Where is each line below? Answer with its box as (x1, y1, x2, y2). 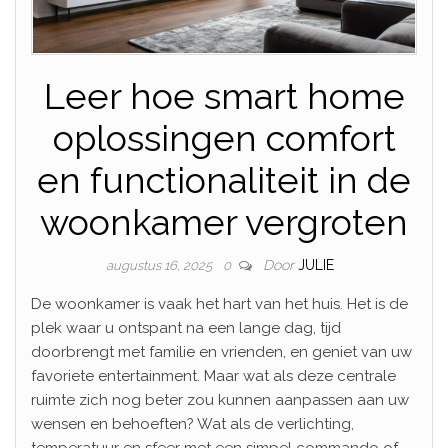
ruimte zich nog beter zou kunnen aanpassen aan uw (31, 390, 409, 409)
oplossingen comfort (52, 116, 396, 159)
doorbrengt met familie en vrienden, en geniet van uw (31, 342, 412, 361)
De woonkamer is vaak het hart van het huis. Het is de (31, 294, 408, 313)
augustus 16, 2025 (106, 257, 215, 273)
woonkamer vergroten (40, 200, 408, 243)
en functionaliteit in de (37, 158, 411, 201)
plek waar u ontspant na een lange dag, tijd (31, 318, 341, 337)
